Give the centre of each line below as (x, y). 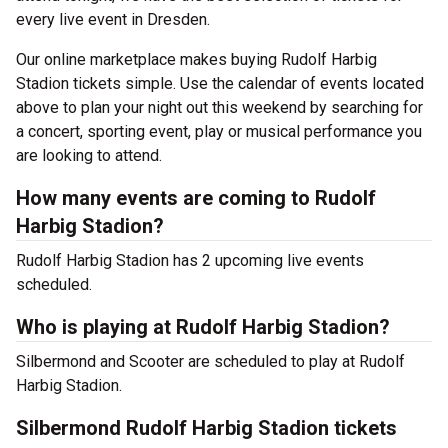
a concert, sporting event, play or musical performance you (219, 131)
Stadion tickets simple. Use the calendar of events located (220, 83)
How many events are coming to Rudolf (196, 198)
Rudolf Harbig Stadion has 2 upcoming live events (190, 260)
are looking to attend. (89, 155)
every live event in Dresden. (115, 19)
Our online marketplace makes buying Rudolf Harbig (196, 59)
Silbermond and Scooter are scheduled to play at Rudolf (210, 361)
